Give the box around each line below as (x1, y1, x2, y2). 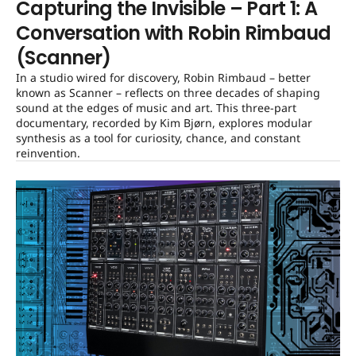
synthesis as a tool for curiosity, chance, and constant (16, 130, 300, 145)
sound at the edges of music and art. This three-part (16, 99, 296, 115)
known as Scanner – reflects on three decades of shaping (16, 84, 320, 100)
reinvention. (16, 145, 80, 161)
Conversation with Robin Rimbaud (16, 19, 331, 46)
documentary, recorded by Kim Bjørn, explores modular (16, 114, 312, 130)
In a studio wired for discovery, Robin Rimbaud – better (16, 69, 311, 85)
